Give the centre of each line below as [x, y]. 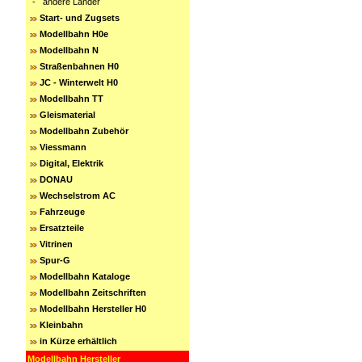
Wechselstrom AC [78, 196]
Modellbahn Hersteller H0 [93, 309]
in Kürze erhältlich [78, 341]
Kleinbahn [61, 325]
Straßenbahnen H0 [79, 66]
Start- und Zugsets [80, 18]
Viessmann [63, 147]
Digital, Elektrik [72, 163]
